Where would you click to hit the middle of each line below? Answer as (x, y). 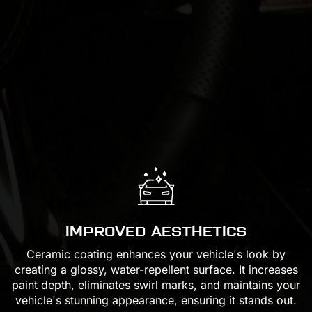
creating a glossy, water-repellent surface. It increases (156, 270)
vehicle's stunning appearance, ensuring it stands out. (156, 301)
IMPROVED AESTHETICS (156, 232)
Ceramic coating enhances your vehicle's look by (156, 255)
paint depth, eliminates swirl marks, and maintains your (156, 285)
